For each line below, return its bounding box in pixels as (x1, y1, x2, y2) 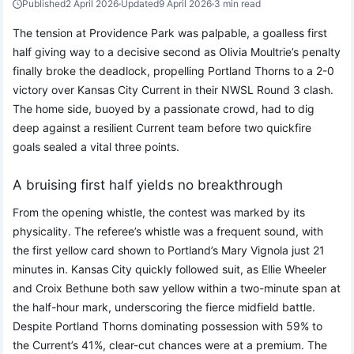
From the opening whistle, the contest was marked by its (13, 205, 305, 220)
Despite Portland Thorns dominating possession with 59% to (13, 319, 322, 333)
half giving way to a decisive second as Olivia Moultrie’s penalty (13, 45, 341, 59)
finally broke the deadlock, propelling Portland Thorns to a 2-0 (13, 64, 334, 78)
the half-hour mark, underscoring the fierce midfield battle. (13, 300, 315, 314)
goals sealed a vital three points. (13, 140, 179, 154)
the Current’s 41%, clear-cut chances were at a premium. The (13, 338, 327, 352)
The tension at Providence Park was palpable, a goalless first (13, 26, 327, 40)
